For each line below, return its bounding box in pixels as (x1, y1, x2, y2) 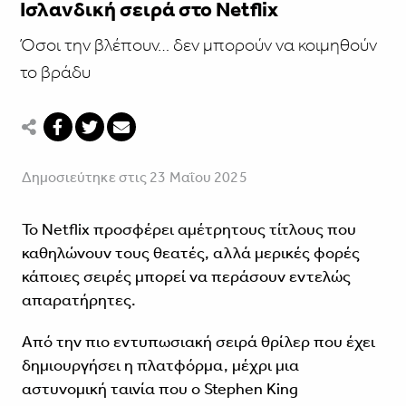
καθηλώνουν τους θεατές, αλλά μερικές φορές (21, 243, 360, 264)
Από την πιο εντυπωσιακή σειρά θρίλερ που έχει (21, 332, 375, 353)
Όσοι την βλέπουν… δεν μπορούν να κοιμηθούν (19, 34, 377, 56)
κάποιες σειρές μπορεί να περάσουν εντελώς (21, 266, 351, 287)
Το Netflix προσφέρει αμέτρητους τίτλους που (21, 219, 356, 240)
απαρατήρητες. (21, 290, 136, 311)
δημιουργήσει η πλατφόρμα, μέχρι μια (21, 355, 299, 376)
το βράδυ (19, 61, 91, 83)
